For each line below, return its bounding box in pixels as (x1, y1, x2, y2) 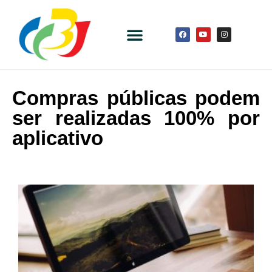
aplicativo (12, 127, 103, 150)
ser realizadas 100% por (12, 107, 260, 130)
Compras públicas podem (12, 87, 260, 110)
